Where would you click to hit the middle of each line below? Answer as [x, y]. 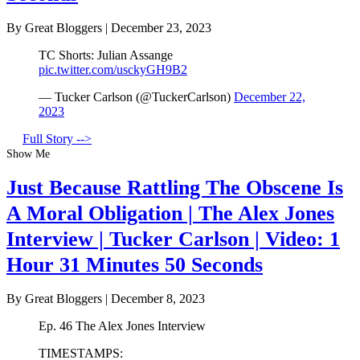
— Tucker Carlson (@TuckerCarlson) [136, 97]
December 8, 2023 [158, 299]
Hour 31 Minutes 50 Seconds [135, 264]
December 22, [270, 97]
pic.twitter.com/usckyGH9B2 [113, 70]
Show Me [28, 154]
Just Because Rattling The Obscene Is [175, 187]
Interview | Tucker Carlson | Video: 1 [173, 239]
